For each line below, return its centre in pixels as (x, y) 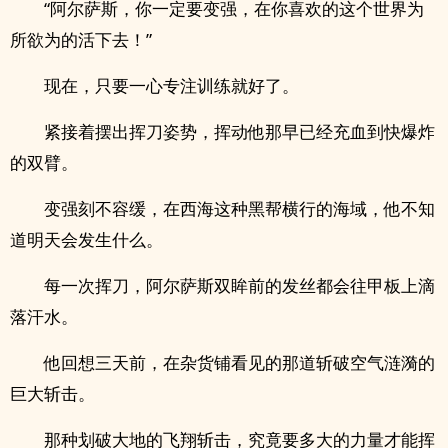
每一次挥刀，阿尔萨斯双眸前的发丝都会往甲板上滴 (239, 285)
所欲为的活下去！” (81, 39)
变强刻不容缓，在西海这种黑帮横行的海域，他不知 (239, 208)
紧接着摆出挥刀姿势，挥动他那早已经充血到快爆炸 (239, 131)
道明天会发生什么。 (86, 239)
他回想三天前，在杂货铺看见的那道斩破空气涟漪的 (239, 362)
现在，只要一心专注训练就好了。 (171, 85)
